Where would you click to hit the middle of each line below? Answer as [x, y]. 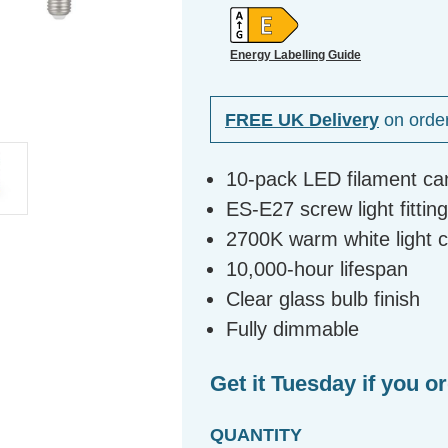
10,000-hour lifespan [317, 269]
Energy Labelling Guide [295, 54]
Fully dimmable [293, 329]
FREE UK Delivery [302, 119]
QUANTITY [256, 435]
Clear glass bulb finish [323, 299]
